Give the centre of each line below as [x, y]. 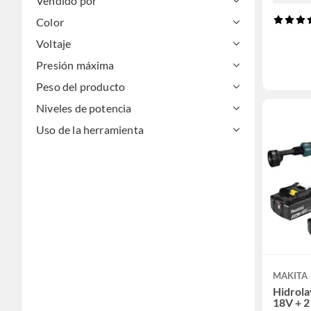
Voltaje [54, 44]
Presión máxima [75, 65]
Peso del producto [81, 87]
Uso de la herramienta [90, 130]
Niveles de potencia [84, 108]
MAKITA [291, 276]
